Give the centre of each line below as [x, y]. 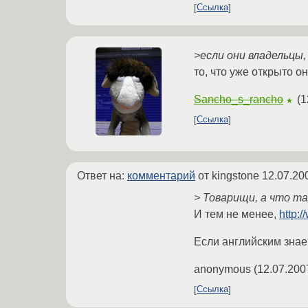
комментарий [161, 175]
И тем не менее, [236, 214]
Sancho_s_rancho [239, 99]
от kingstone [229, 175]
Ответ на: [102, 175]
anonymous [222, 269]
